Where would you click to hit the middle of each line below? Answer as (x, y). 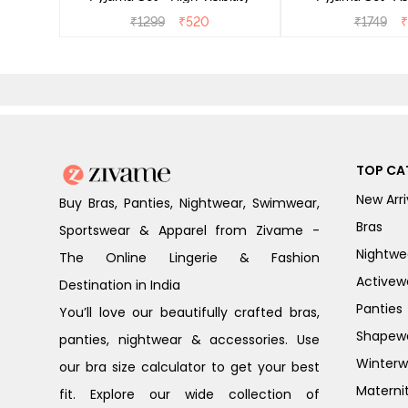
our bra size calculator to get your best (189, 367)
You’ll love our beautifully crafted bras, (189, 312)
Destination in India (120, 285)
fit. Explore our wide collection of (189, 394)
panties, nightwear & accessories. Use (189, 339)
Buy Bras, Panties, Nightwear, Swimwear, (189, 203)
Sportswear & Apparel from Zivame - (189, 230)
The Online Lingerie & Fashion (189, 257)
